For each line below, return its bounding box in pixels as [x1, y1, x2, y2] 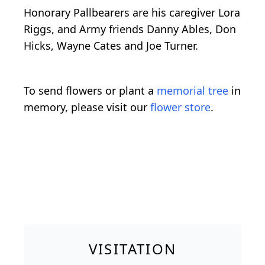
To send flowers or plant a [24, 83, 157, 98]
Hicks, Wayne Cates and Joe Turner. [24, 38, 198, 53]
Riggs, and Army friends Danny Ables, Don [24, 22, 236, 37]
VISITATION [88, 239, 177, 259]
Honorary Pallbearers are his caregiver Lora [24, 5, 240, 20]
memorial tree [157, 83, 228, 98]
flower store [150, 100, 211, 115]
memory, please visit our [24, 100, 150, 115]
